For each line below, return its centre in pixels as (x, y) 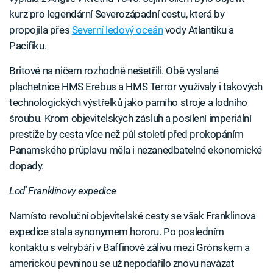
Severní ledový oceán (117, 30)
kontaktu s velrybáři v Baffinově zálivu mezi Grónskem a (129, 247)
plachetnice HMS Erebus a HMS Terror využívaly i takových (136, 86)
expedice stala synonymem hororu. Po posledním (117, 231)
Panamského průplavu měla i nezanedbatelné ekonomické (136, 150)
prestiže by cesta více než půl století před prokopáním (126, 134)
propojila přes (41, 30)
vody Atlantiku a (199, 30)
